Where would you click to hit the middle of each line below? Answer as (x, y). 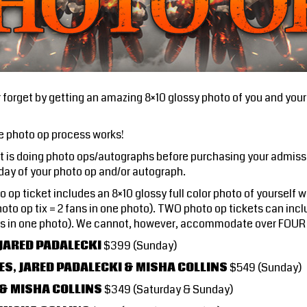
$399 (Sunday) (139, 245)
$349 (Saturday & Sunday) (168, 289)
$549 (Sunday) (265, 267)
